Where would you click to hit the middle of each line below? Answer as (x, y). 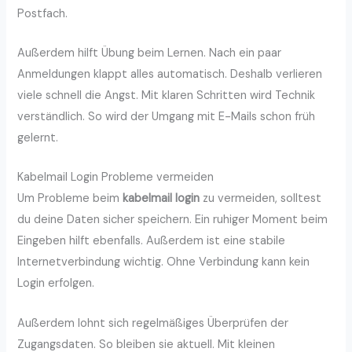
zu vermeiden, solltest (261, 199)
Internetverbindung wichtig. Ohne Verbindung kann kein (164, 262)
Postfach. (43, 13)
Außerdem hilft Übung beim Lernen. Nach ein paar (150, 53)
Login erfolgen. (56, 284)
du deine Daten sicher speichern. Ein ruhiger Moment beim (173, 220)
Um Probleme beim (70, 199)
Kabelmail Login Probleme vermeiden (116, 178)
